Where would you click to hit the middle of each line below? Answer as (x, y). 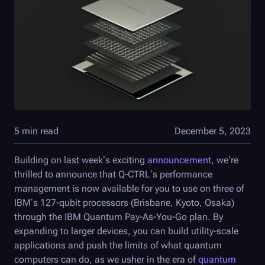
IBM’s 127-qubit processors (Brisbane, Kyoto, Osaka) (124, 202)
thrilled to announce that (66, 174)
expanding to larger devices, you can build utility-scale (126, 231)
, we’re (225, 160)
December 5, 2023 (213, 131)
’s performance (181, 174)
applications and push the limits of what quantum (118, 245)
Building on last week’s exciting (81, 160)
